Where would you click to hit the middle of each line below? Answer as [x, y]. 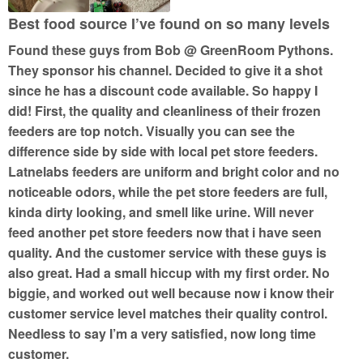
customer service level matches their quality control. [168, 314]
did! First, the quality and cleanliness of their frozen [164, 111]
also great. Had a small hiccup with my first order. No [169, 273]
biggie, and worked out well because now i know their [171, 293]
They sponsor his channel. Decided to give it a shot [165, 70]
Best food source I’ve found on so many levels [169, 24]
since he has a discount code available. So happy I [163, 91]
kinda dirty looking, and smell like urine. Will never [161, 212]
